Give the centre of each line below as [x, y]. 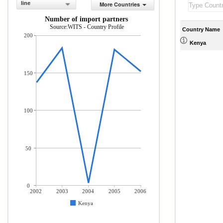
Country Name [201, 29]
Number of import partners [87, 19]
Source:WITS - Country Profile [87, 27]
